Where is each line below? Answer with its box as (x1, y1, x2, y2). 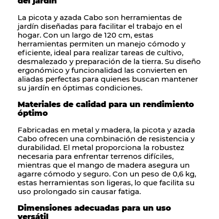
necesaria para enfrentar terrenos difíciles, (18, 152, 174, 161)
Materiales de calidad (18, 100, 106, 109)
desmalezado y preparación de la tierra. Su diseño (18, 57, 201, 66)
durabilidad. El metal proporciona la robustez (18, 143, 184, 153)
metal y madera (72, 125, 130, 135)
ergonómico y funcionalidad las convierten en (18, 66, 187, 75)
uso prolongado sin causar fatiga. (18, 187, 141, 197)
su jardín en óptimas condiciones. (18, 83, 142, 93)
